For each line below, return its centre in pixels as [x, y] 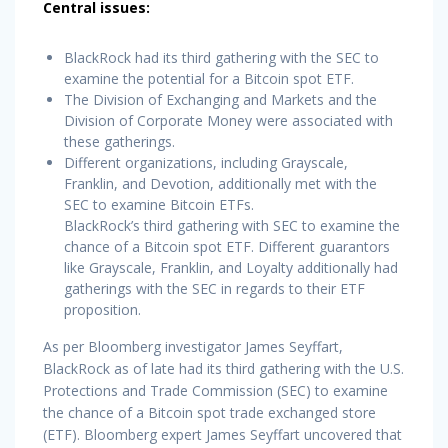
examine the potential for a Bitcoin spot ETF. [209, 78]
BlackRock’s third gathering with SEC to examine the [232, 225]
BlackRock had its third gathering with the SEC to [221, 57]
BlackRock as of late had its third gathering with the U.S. [223, 368]
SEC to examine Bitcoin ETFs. [159, 204]
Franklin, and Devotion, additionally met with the [220, 183]
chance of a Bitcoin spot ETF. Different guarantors [227, 246]
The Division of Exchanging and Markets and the [220, 99]
